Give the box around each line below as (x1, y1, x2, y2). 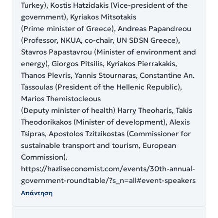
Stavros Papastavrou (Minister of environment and (21, 47, 196, 57)
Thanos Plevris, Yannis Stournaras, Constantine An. (21, 71, 195, 80)
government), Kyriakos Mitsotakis (21, 12, 136, 22)
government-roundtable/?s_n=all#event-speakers (21, 176, 196, 185)
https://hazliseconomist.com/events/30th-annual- (21, 164, 195, 174)
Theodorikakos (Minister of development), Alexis (21, 117, 190, 127)
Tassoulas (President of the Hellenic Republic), (21, 82, 182, 92)
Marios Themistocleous (21, 94, 101, 104)
